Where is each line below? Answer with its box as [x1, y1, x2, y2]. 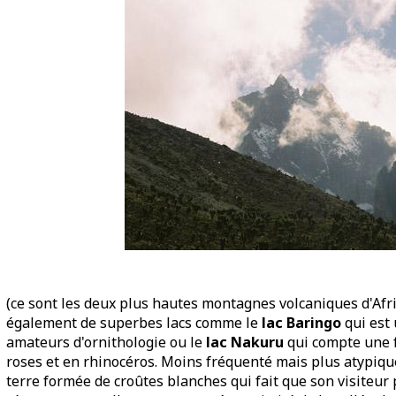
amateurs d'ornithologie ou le [6, 332, 206, 352]
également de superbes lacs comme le [6, 313, 262, 332]
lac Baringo [262, 313, 341, 332]
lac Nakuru [206, 332, 284, 352]
